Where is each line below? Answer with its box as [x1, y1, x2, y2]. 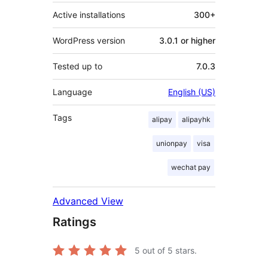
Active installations [53, 9, 125, 20]
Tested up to [53, 60, 102, 71]
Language [53, 86, 92, 97]
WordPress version [53, 35, 125, 45]
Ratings [53, 214, 96, 229]
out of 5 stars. [140, 245, 197, 255]
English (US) [168, 86, 215, 97]
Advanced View [53, 194, 123, 207]
